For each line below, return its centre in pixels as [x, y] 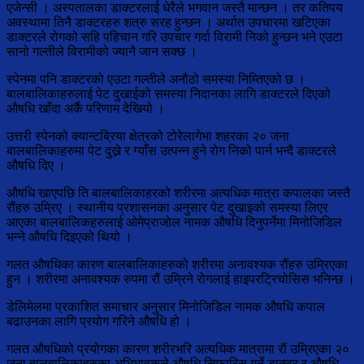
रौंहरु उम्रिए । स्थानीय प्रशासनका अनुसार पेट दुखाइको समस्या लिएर [167, 208]
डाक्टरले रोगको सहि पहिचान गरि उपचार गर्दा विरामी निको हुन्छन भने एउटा [175, 37]
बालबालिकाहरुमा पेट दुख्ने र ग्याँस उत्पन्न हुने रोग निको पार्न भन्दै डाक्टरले [171, 151]
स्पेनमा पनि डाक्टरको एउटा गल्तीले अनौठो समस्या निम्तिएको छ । [156, 80]
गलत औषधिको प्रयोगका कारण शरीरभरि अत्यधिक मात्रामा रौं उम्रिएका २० [178, 349]
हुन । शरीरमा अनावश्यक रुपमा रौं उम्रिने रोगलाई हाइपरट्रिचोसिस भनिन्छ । [181, 279]
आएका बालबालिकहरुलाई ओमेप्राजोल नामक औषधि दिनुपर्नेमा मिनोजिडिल [174, 223]
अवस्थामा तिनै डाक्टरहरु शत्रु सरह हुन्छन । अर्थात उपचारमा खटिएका [169, 23]
